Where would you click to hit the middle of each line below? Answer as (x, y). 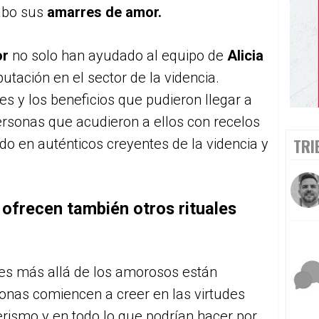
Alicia (245, 56)
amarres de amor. (104, 12)
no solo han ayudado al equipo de (120, 56)
